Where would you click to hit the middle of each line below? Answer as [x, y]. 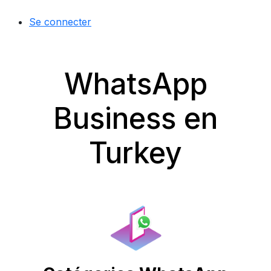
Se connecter [60, 22]
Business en [135, 118]
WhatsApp [135, 84]
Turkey [135, 153]
